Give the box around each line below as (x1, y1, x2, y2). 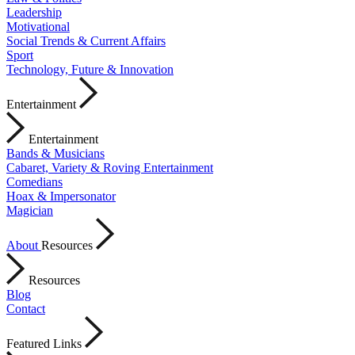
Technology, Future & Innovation (6, 63, 174, 76)
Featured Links (6, 337, 82, 350)
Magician (6, 204, 53, 217)
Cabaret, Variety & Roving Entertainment (6, 161, 213, 174)
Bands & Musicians (6, 147, 105, 160)
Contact (6, 302, 45, 315)
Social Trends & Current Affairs (6, 34, 166, 48)
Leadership (6, 6, 62, 19)
